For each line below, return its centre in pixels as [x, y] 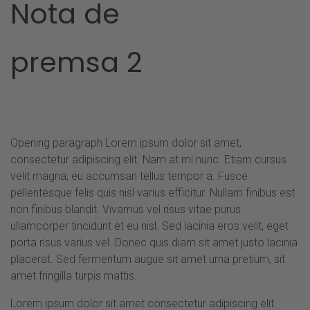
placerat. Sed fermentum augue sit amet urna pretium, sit [148, 259]
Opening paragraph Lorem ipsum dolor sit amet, [126, 143]
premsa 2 [76, 62]
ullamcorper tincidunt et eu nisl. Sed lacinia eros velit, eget [149, 226]
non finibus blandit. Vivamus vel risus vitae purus [126, 209]
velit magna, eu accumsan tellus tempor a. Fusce [129, 176]
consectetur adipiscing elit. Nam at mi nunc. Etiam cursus [148, 159]
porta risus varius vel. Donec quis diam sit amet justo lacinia [154, 242]
